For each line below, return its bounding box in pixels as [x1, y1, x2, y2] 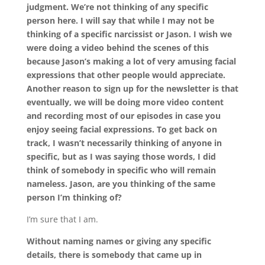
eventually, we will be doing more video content [26, 96, 224, 108]
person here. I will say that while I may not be [26, 14, 214, 26]
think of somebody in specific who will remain [26, 164, 216, 176]
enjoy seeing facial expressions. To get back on [26, 123, 217, 135]
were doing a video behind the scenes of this [26, 41, 209, 53]
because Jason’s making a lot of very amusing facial [26, 55, 236, 67]
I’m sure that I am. [26, 213, 98, 225]
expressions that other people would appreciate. [26, 69, 225, 80]
